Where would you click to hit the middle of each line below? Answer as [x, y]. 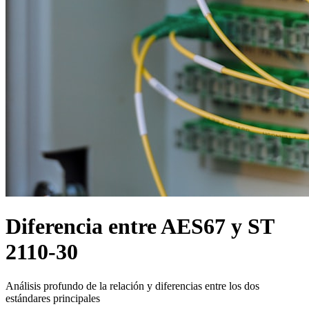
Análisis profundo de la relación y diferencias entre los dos [132, 286]
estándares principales [53, 298]
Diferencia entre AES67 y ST [140, 227]
